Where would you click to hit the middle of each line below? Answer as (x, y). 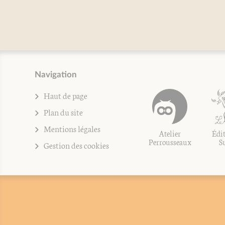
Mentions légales (72, 128)
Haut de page (65, 95)
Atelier (170, 133)
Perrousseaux (170, 142)
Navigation (55, 75)
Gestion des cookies (76, 145)
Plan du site (63, 112)
